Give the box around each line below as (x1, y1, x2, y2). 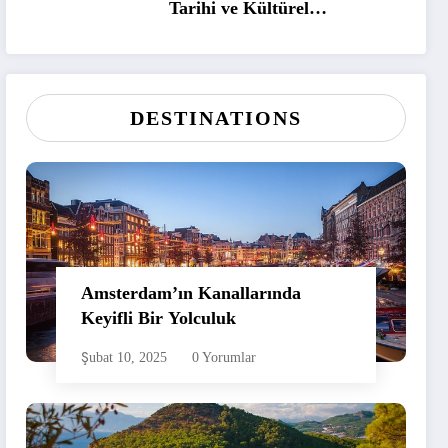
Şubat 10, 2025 (81, 349, 168, 365)
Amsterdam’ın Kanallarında (81, 282, 302, 303)
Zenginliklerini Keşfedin (169, 24, 359, 45)
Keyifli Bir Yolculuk (81, 307, 237, 328)
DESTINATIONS (130, 106, 303, 129)
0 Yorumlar (192, 349, 257, 365)
